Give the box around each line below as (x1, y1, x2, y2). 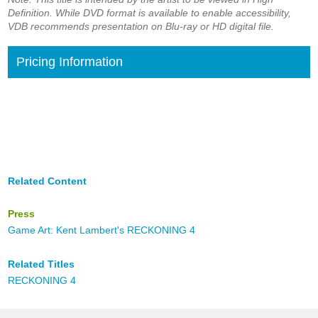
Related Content (8, 175, 87, 187)
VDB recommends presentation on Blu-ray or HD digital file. (8, 21, 274, 33)
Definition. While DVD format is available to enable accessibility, (8, 7, 291, 19)
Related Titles (8, 258, 75, 270)
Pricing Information (16, 55, 123, 70)
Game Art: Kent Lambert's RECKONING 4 (8, 224, 195, 236)
